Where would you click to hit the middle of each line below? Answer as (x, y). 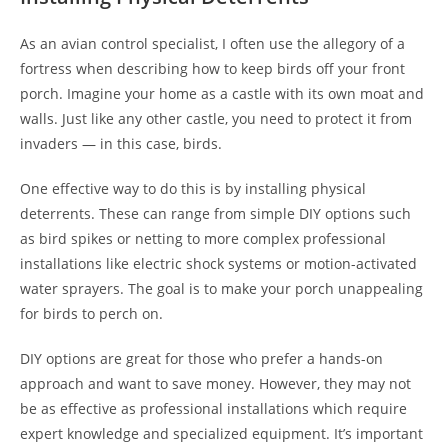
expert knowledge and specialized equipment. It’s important (221, 433)
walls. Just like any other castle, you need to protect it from (216, 118)
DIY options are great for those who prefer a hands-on (201, 358)
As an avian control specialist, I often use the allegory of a (212, 43)
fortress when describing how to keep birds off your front (212, 68)
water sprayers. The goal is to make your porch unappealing (221, 288)
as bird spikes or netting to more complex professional (203, 238)
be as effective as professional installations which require (213, 408)
